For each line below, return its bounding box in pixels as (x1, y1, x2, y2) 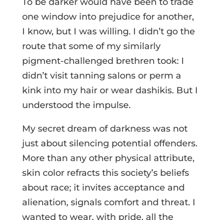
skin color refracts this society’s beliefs (22, 167, 189, 178)
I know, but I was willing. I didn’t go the (22, 26, 195, 37)
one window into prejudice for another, (22, 11, 194, 22)
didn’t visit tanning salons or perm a (22, 70, 181, 81)
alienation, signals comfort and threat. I (22, 196, 195, 208)
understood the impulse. (22, 99, 131, 110)
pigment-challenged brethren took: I (22, 55, 184, 66)
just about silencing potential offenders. (22, 137, 197, 149)
